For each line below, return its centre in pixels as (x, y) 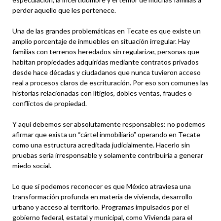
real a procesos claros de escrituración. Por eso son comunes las (110, 82)
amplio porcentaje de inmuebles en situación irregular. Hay (101, 41)
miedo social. (32, 165)
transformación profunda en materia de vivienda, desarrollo (102, 196)
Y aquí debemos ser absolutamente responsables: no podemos (109, 124)
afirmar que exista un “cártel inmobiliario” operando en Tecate (106, 134)
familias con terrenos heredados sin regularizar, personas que (106, 51)
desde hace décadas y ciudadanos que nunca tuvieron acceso (107, 72)
